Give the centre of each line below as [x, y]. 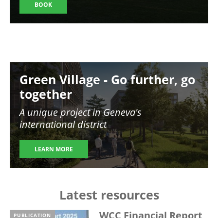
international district [63, 124]
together [46, 94]
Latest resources [109, 194]
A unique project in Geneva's [81, 112]
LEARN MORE [54, 149]
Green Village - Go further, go [107, 79]
